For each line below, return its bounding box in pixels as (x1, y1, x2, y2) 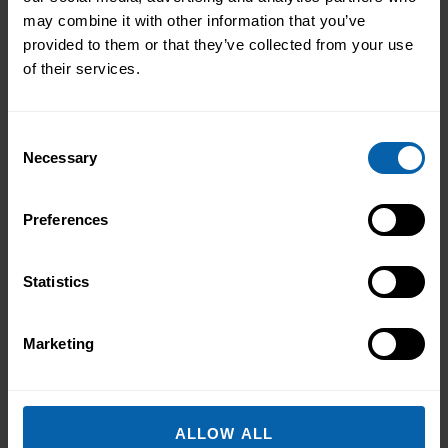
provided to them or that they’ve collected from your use (23, 35, 413, 53)
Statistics (23, 272, 89, 290)
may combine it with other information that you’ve (23, 11, 366, 29)
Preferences (23, 210, 109, 228)
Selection (7, 152, 68, 170)
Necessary (23, 148, 97, 166)
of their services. (23, 59, 140, 77)
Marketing (23, 334, 94, 352)
